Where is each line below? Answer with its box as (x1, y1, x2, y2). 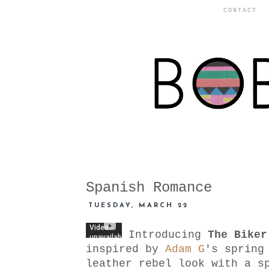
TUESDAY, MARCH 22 (88, 202, 189, 210)
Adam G (165, 243, 205, 256)
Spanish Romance (86, 179, 212, 196)
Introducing (122, 229, 208, 241)
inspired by (86, 243, 165, 256)
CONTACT (223, 7, 257, 14)
